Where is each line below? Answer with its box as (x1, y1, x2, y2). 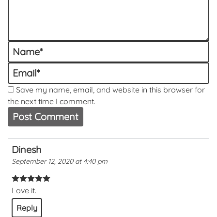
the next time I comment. (8, 96, 95, 107)
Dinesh (12, 143, 41, 156)
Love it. (12, 186, 36, 196)
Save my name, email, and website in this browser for (16, 85, 205, 95)
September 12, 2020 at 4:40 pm (12, 157, 108, 166)
